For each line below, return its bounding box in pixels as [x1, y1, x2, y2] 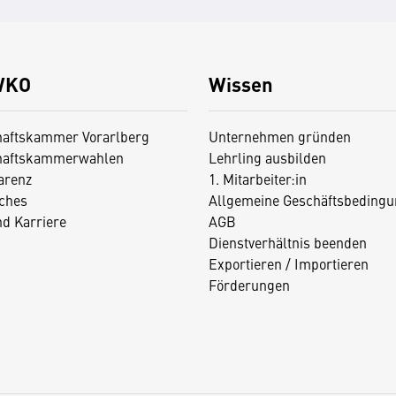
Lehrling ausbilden [208, 148, 326, 168]
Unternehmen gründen [208, 126, 351, 147]
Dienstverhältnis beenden [208, 232, 367, 253]
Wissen [208, 70, 273, 98]
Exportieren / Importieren [208, 254, 369, 274]
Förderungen [208, 275, 290, 295]
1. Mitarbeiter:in [208, 169, 307, 189]
